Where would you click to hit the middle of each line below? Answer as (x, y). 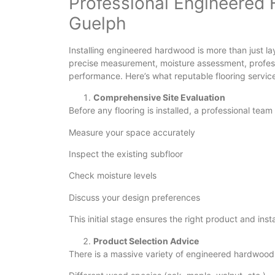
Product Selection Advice (146, 241)
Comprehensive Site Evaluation (159, 98)
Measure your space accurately (132, 132)
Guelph (98, 23)
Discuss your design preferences (134, 197)
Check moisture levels (113, 176)
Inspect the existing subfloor (126, 153)
